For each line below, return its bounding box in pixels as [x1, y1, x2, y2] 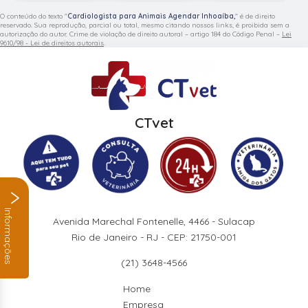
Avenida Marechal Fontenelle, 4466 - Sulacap [53, 215, 255, 228]
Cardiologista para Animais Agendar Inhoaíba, [67, 11, 235, 21]
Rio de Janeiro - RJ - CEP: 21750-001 [71, 231, 236, 244]
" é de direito [235, 11, 275, 21]
